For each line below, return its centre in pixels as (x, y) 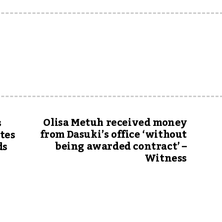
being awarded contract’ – (121, 147)
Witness (166, 159)
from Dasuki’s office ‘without (113, 135)
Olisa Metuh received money (115, 123)
